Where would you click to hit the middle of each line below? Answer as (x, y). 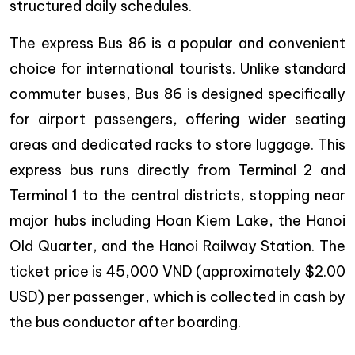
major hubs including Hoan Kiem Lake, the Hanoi (177, 221)
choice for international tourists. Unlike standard (177, 69)
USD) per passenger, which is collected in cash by (177, 297)
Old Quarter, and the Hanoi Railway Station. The (177, 246)
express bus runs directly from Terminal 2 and (177, 170)
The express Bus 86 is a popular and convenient (177, 44)
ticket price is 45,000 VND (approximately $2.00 (177, 272)
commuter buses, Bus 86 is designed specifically (177, 94)
